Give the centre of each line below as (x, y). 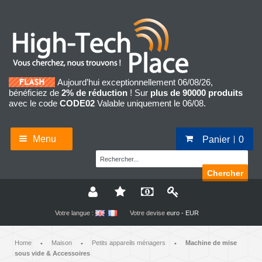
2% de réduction (94, 93)
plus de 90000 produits (196, 93)
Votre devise (147, 213)
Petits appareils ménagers (129, 243)
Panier (216, 139)
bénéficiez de (35, 93)
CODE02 (77, 104)
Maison (62, 243)
